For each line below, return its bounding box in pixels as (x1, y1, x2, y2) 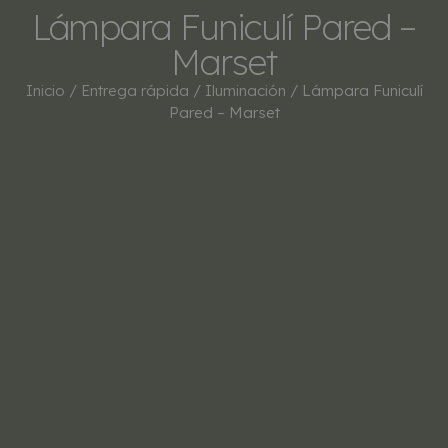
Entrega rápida (80, 81, 189, 100)
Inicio (25, 81, 65, 100)
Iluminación (204, 81, 286, 100)
